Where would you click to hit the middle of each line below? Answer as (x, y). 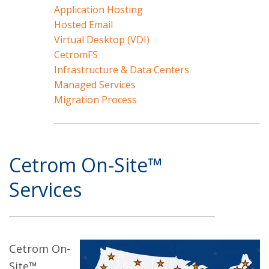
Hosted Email (83, 25)
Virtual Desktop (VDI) (102, 40)
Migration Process (95, 100)
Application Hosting (98, 10)
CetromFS (76, 55)
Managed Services (95, 85)
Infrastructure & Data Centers (122, 70)
